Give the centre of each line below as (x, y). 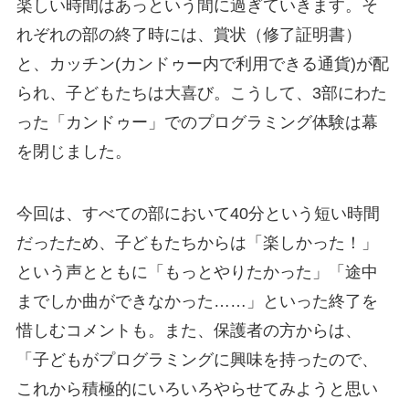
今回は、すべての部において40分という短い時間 (198, 213)
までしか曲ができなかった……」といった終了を (197, 301)
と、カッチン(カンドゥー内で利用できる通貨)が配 (202, 63)
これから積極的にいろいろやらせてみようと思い (197, 388)
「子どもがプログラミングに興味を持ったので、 (197, 359)
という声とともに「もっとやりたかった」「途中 (197, 272)
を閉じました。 (73, 151)
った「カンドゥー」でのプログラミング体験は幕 (197, 122)
